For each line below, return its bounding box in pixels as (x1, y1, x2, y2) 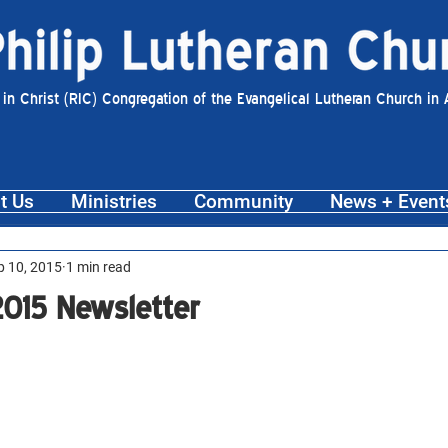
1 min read (66, 258, 131, 275)
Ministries (70, 190, 157, 213)
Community (193, 190, 293, 213)
